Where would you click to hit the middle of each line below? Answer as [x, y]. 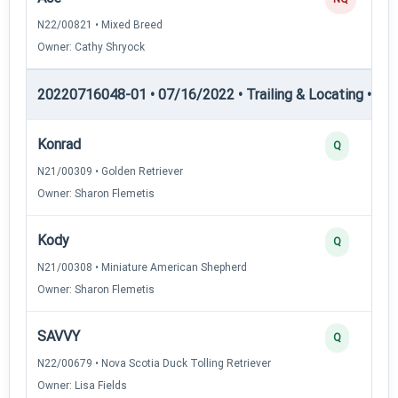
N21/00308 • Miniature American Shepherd [142, 267]
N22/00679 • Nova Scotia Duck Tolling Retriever [154, 363]
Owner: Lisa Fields [82, 385]
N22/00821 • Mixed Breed [100, 24]
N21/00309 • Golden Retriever [110, 171]
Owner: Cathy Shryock [91, 47]
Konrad [59, 144]
